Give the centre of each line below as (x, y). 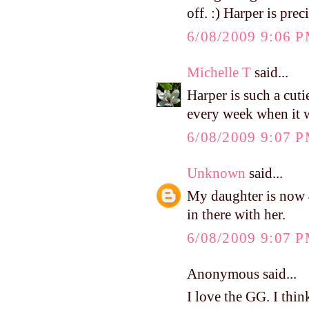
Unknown (216, 173)
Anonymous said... (242, 273)
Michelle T (219, 72)
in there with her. (236, 215)
